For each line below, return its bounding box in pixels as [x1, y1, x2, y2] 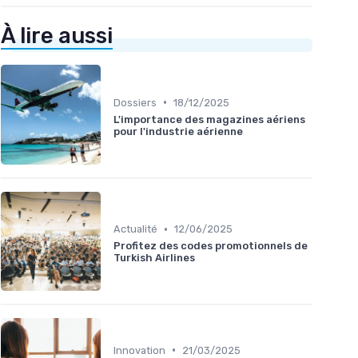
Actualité [113, 223, 157, 236]
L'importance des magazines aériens [113, 113, 305, 125]
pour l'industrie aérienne [113, 125, 243, 137]
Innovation [113, 344, 165, 356]
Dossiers [113, 96, 157, 109]
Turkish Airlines [113, 252, 195, 265]
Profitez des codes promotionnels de [113, 240, 308, 253]
